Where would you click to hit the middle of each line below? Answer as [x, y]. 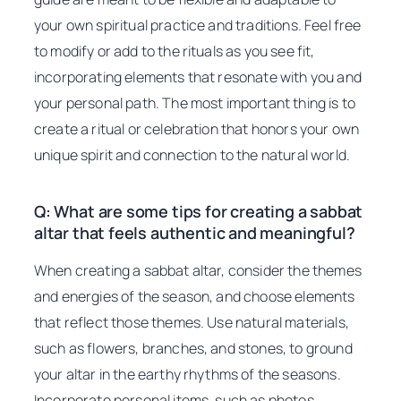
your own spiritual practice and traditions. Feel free [198, 26]
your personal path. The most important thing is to [195, 103]
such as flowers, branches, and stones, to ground [193, 349]
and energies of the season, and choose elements [195, 297]
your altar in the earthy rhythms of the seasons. [188, 375]
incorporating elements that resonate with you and [198, 77]
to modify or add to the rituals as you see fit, [175, 51]
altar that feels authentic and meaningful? [195, 233]
